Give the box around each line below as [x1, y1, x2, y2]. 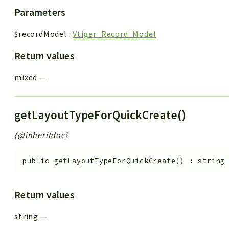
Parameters [14, 6, 66, 18]
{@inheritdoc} [14, 129, 68, 140]
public [22, 156, 50, 165]
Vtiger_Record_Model [73, 28, 156, 39]
